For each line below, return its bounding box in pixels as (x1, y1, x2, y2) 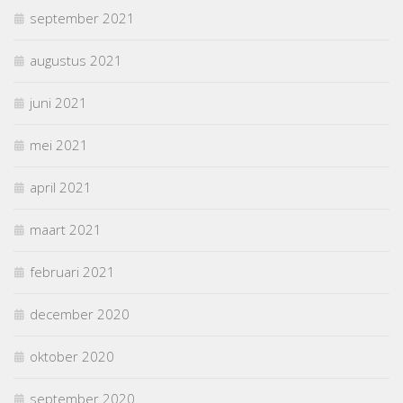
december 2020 (30, 305, 130, 324)
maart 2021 (30, 220, 102, 239)
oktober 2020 (30, 347, 114, 366)
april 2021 (30, 178, 92, 197)
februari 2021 (30, 263, 115, 282)
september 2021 (30, 9, 135, 28)
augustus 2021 (30, 51, 122, 70)
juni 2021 (30, 94, 87, 112)
